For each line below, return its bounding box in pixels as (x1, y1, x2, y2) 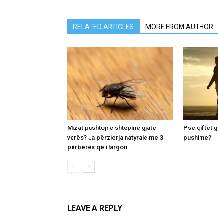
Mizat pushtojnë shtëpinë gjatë (67, 124, 156, 131)
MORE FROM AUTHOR (145, 23, 213, 31)
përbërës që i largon (67, 144, 127, 151)
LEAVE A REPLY (67, 203, 122, 213)
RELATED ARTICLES (73, 23, 134, 31)
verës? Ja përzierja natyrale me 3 (67, 134, 163, 141)
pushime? (183, 134, 211, 141)
